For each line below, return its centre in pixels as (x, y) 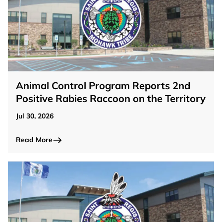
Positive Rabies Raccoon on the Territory (111, 99)
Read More (34, 140)
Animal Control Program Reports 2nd (103, 86)
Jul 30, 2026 (35, 116)
